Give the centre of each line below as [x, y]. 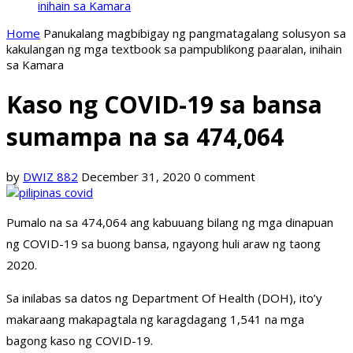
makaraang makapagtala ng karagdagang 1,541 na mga [155, 320]
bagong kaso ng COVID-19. [80, 341]
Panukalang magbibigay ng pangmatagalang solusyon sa [195, 33]
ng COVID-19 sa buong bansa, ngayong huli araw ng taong [163, 244]
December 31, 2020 [136, 177]
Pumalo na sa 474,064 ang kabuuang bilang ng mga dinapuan [170, 223]
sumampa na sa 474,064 [145, 137]
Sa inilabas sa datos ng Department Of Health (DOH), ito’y [164, 298]
